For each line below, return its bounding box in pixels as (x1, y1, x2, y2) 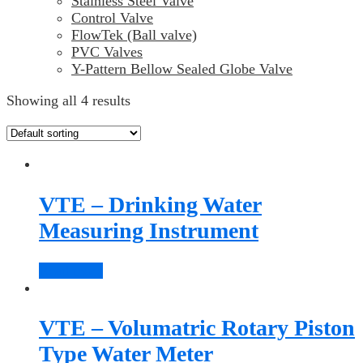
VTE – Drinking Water (39, 191, 262, 217)
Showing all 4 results (6, 92, 130, 109)
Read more (39, 262, 103, 279)
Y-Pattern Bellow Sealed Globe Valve (71, 61, 293, 78)
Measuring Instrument (39, 217, 258, 243)
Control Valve (71, 10, 153, 27)
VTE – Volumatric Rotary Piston (39, 315, 355, 341)
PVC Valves (71, 44, 143, 61)
